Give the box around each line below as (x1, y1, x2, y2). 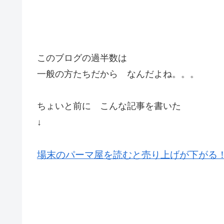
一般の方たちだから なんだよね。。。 (37, 68, 199, 79)
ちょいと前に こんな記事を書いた (37, 101, 181, 111)
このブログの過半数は (37, 52, 127, 63)
